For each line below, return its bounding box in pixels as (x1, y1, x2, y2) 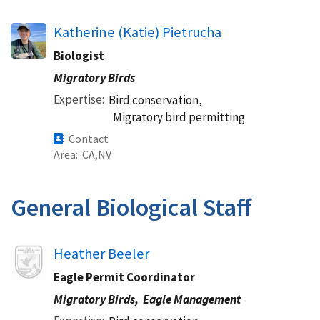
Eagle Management (143, 291, 241, 307)
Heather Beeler (54, 244, 149, 263)
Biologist (54, 48, 104, 64)
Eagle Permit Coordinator (54, 269, 195, 285)
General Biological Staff (11, 192, 251, 222)
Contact (69, 131, 109, 146)
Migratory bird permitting (113, 109, 245, 125)
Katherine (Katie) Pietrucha (54, 23, 221, 41)
